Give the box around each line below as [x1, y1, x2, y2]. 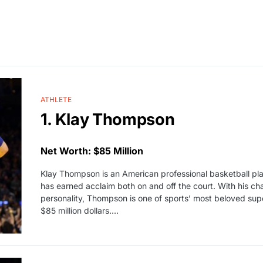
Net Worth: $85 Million [40, 145, 143, 157]
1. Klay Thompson [40, 110, 175, 130]
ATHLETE [40, 95, 72, 104]
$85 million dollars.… [40, 205, 119, 216]
